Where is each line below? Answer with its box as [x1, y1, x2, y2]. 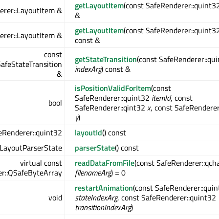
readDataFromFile [75, 157, 134, 169]
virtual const [20, 157, 62, 169]
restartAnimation [75, 182, 133, 194]
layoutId [75, 127, 102, 139]
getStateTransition [75, 53, 137, 66]
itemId [152, 92, 171, 104]
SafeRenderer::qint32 [75, 102, 147, 114]
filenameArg [75, 167, 111, 179]
